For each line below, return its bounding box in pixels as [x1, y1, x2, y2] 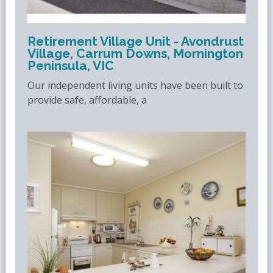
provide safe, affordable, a [27, 93, 147, 107]
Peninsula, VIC [27, 58, 114, 73]
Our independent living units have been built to [27, 79, 243, 92]
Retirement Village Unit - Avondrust [27, 34, 244, 49]
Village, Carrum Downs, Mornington [27, 46, 243, 61]
